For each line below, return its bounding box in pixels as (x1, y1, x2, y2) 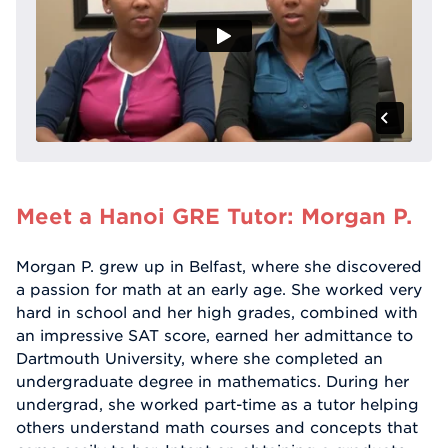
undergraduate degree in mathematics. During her (16, 372, 409, 391)
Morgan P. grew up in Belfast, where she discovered (16, 257, 422, 276)
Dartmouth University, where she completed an (16, 349, 383, 368)
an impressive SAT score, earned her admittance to (16, 326, 413, 345)
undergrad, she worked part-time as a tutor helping (16, 395, 419, 414)
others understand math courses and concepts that (16, 418, 418, 437)
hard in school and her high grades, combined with (16, 303, 418, 322)
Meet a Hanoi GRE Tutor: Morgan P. (16, 204, 412, 229)
